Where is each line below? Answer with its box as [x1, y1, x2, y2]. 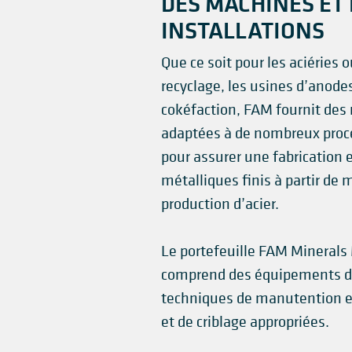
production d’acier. [160, 194, 279, 214]
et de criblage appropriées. [160, 312, 329, 332]
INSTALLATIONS [160, 14, 324, 46]
